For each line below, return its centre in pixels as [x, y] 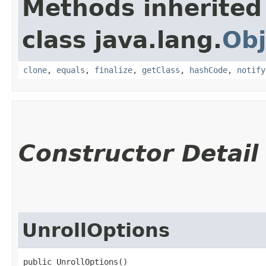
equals [71, 70]
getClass [161, 70]
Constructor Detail [138, 153]
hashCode [208, 70]
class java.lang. [122, 40]
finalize [113, 70]
